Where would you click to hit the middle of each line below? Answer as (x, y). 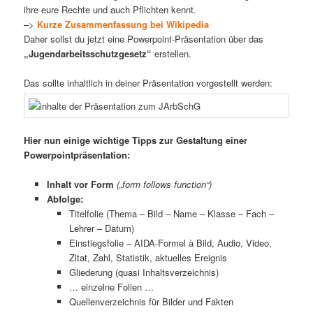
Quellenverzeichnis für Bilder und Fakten (152, 302)
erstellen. (172, 53)
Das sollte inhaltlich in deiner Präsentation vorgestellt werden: (148, 82)
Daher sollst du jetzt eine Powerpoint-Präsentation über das (144, 38)
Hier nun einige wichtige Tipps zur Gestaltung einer (136, 140)
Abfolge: (65, 199)
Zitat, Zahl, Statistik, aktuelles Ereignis (148, 258)
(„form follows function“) (164, 184)
